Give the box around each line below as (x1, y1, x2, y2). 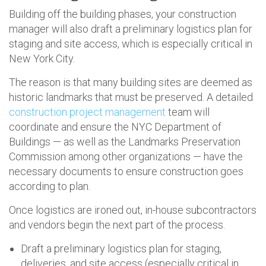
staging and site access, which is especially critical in (9, 37, 252, 50)
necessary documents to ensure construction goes (9, 165, 243, 178)
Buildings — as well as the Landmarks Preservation (9, 135, 240, 148)
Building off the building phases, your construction (9, 8, 236, 21)
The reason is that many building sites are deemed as (9, 76, 252, 89)
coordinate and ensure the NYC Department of (9, 121, 221, 134)
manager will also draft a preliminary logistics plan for (9, 23, 252, 36)
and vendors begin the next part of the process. (9, 218, 225, 232)
